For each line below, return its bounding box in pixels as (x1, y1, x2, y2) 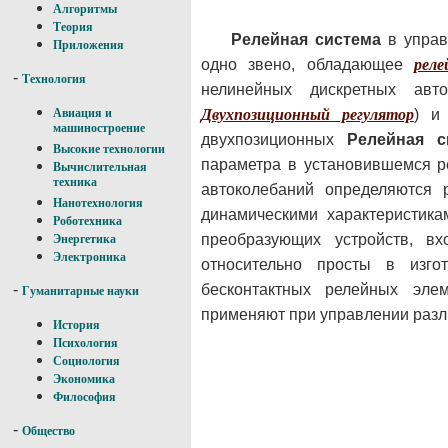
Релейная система (231, 30, 381, 48)
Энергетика (53, 232, 116, 246)
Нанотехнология (53, 196, 143, 210)
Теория (53, 20, 93, 34)
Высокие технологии (53, 142, 165, 156)
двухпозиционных (201, 130, 347, 148)
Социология (53, 354, 120, 368)
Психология (53, 336, 118, 350)
